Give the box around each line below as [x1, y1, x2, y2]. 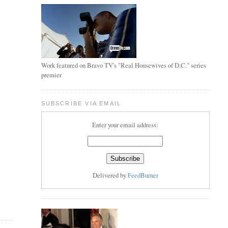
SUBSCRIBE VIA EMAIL [41, 100, 122, 106]
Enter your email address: [92, 120, 159, 129]
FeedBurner [127, 170, 158, 180]
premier [41, 70, 62, 79]
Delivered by [92, 170, 128, 180]
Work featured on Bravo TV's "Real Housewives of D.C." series [41, 61, 206, 70]
